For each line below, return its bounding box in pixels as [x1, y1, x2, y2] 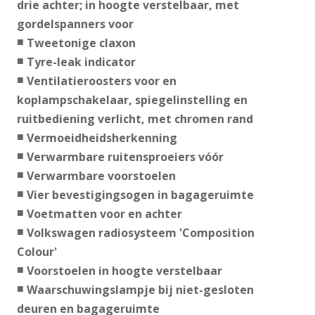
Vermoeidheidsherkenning [26, 130, 177, 146]
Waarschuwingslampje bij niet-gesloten [26, 282, 254, 298]
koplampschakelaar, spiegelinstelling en [16, 92, 247, 108]
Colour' [16, 244, 57, 260]
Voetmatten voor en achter [26, 206, 182, 222]
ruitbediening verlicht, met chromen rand [16, 111, 253, 127]
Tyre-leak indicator [26, 54, 136, 70]
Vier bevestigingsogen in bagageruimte [26, 187, 254, 203]
